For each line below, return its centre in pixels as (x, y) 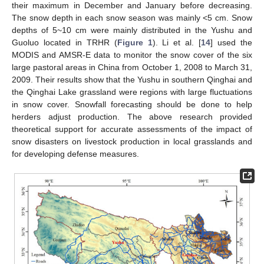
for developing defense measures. (75, 154)
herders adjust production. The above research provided (132, 116)
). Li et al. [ (177, 42)
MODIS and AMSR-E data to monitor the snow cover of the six (132, 55)
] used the (232, 42)
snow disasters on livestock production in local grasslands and (132, 141)
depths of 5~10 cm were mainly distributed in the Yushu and (132, 30)
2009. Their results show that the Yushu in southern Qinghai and (132, 79)
